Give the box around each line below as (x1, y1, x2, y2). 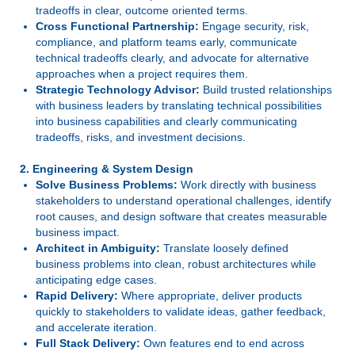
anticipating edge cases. (36, 273, 157, 286)
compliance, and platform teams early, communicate (36, 36, 297, 48)
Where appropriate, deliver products (118, 289, 302, 302)
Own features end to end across (140, 337, 304, 349)
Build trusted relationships (200, 83, 332, 96)
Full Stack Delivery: (36, 337, 140, 349)
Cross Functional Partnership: (36, 20, 199, 32)
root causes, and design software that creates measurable (36, 210, 327, 223)
